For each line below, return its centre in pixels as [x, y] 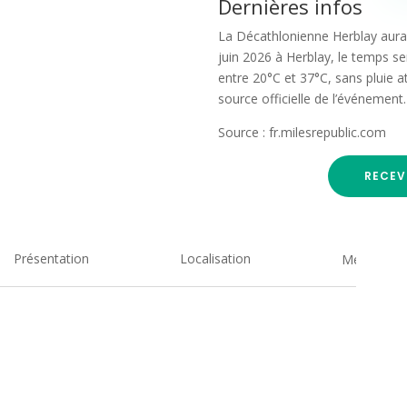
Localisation [216, 259]
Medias [363, 260]
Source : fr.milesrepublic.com [303, 132]
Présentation [52, 259]
